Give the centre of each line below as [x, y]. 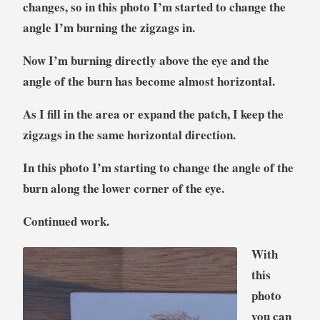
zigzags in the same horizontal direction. [129, 134]
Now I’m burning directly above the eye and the [146, 60]
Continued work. [66, 221]
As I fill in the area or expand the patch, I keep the [153, 114]
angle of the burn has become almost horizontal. [149, 81]
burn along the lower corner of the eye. [123, 188]
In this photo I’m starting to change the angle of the [158, 167]
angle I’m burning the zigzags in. [109, 27]
